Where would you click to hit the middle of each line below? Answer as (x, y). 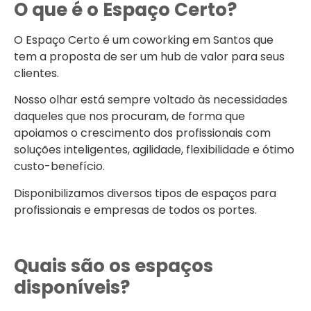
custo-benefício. (59, 167)
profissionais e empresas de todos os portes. (135, 210)
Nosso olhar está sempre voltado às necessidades (151, 100)
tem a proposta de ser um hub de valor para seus (149, 56)
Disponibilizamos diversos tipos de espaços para (145, 193)
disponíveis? (72, 287)
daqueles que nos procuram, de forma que (129, 117)
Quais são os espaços (114, 266)
